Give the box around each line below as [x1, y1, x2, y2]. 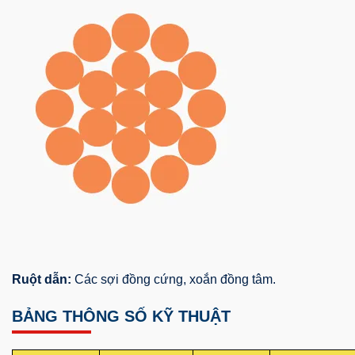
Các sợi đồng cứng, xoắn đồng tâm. [71, 272, 276, 286]
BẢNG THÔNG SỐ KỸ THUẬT [12, 307, 231, 325]
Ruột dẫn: [12, 272, 71, 286]
